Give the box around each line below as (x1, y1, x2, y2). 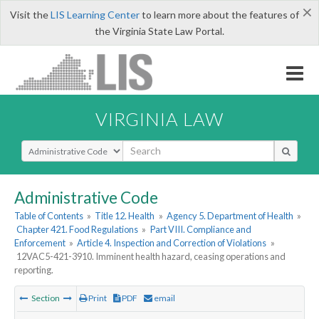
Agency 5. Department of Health (166, 210, 293, 222)
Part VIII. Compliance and (150, 224, 251, 236)
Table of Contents (14, 210, 83, 222)
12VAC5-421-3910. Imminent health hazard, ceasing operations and (16, 251, 286, 263)
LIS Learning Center (50, 9, 140, 21)
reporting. (14, 264, 53, 276)
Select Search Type (21, 139, 107, 153)
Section (30, 293, 61, 304)
